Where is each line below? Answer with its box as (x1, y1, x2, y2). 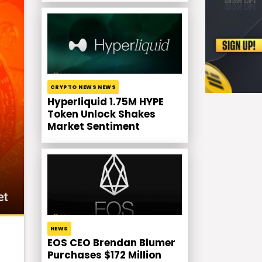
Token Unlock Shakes (47, 107, 156, 121)
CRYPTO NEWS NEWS (50, 83, 116, 91)
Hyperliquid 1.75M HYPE (47, 95, 164, 109)
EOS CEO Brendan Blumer (47, 236, 175, 250)
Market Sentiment (47, 119, 140, 133)
